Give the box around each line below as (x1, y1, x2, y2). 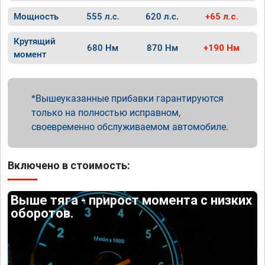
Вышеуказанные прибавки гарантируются (35, 93, 224, 104)
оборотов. (11, 206, 75, 221)
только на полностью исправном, (31, 107, 180, 118)
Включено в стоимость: (8, 159, 130, 172)
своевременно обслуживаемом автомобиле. (31, 121, 228, 132)
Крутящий (14, 36, 56, 47)
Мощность (14, 11, 59, 22)
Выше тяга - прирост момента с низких (11, 193, 253, 208)
